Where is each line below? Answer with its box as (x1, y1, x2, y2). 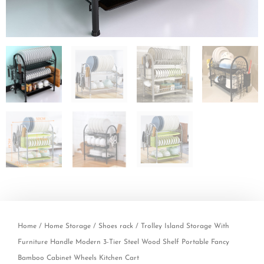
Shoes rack (98, 222, 133, 230)
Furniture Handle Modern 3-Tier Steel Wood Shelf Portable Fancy (18, 238, 229, 246)
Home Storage (44, 222, 91, 230)
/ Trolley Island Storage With (133, 222, 229, 230)
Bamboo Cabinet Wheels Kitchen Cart (18, 254, 139, 262)
